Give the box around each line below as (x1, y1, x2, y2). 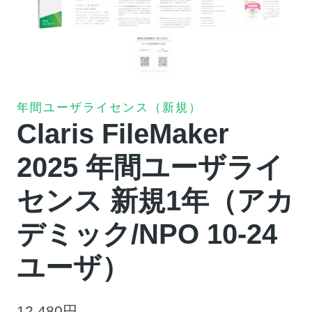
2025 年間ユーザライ (17, 152, 283, 183)
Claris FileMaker (17, 118, 229, 150)
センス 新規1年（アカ (17, 185, 294, 217)
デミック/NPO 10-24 (17, 219, 277, 250)
